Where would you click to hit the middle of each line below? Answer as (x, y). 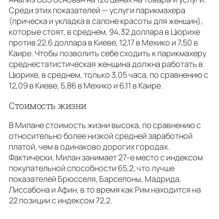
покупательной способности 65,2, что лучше (92, 168)
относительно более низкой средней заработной (101, 136)
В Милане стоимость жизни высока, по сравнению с (105, 125)
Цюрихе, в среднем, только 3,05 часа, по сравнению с (109, 75)
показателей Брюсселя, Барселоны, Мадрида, (95, 179)
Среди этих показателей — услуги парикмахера (97, 11)
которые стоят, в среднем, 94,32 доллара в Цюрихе (104, 32)
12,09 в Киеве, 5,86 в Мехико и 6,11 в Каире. (86, 86)
